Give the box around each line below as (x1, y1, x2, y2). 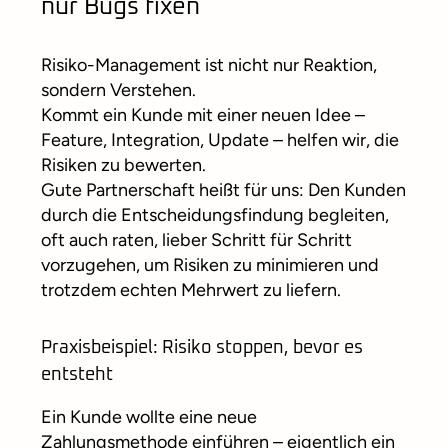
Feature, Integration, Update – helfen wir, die (41, 129, 399, 151)
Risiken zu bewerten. (41, 154, 206, 176)
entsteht (41, 366, 113, 384)
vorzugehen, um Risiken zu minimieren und (41, 254, 379, 276)
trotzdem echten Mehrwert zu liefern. (41, 279, 341, 301)
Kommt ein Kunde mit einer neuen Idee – (41, 104, 365, 126)
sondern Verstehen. (41, 79, 196, 101)
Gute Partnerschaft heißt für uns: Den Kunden (41, 179, 406, 201)
